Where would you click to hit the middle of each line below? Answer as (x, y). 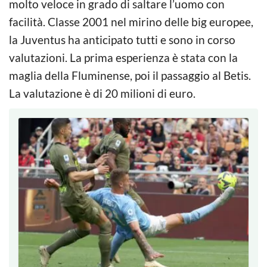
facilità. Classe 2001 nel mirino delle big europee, (131, 21)
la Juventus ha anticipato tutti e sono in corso (122, 39)
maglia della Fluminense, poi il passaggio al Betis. (130, 75)
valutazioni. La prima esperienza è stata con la (123, 57)
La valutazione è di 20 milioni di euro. (102, 93)
